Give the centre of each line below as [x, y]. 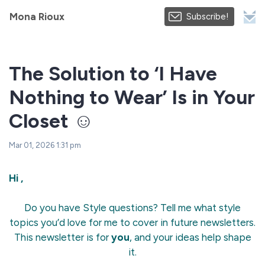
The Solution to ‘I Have [113, 73]
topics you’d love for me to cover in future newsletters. [132, 222]
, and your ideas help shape [190, 237]
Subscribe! [208, 17]
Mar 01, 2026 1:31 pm [45, 145]
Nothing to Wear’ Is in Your [132, 97]
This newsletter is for [62, 237]
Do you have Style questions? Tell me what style [132, 208]
